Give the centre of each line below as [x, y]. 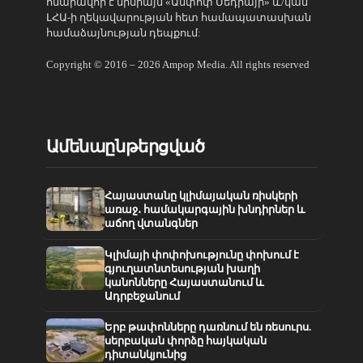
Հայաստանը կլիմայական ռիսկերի [201, 195]
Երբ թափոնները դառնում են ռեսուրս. [207, 327]
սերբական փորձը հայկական [185, 340]
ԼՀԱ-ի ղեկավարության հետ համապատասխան [178, 17]
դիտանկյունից [145, 354]
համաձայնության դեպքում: [123, 32]
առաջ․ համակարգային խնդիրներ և [205, 209]
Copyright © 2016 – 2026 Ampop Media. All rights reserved [177, 64]
